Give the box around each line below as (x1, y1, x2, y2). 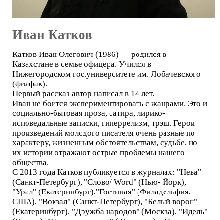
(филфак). (12, 79, 47, 88)
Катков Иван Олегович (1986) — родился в (12, 49, 166, 59)
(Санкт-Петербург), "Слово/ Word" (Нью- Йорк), (12, 177, 186, 187)
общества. (12, 157, 49, 167)
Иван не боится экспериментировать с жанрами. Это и (12, 98, 207, 108)
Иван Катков (12, 27, 92, 42)
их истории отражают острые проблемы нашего (12, 147, 185, 157)
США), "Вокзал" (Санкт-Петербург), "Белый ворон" (12, 196, 197, 206)
